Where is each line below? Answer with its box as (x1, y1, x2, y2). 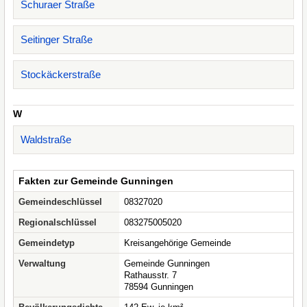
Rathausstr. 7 (124, 270, 177, 280)
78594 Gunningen (124, 282, 193, 292)
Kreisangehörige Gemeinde (124, 238, 231, 248)
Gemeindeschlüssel (19, 197, 102, 207)
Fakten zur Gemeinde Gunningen (19, 175, 173, 186)
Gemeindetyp (19, 238, 75, 248)
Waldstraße (21, 134, 71, 145)
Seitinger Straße (21, 34, 93, 45)
